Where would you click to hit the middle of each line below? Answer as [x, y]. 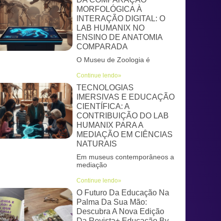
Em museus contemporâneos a [125, 157]
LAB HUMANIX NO [110, 28]
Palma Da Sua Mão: [112, 202]
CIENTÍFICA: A [103, 106]
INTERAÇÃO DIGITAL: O [121, 18]
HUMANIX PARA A [110, 125]
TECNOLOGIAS [105, 88]
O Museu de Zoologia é [113, 60]
